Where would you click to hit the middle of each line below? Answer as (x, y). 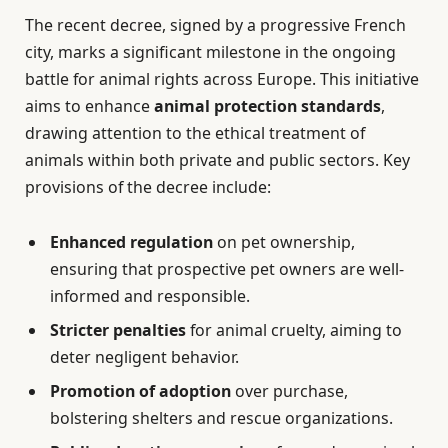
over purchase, (289, 390)
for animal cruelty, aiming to (294, 329)
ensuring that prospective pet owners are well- (227, 268)
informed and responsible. (150, 295)
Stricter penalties (118, 329)
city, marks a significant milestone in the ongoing (210, 51)
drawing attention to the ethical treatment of (195, 132)
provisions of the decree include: (148, 186)
